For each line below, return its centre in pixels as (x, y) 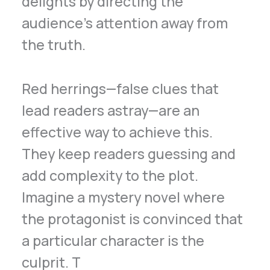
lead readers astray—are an (111, 110)
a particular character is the (113, 240)
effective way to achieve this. (118, 132)
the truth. (54, 44)
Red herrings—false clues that (121, 88)
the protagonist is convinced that (133, 218)
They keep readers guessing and (129, 153)
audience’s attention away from (125, 23)
